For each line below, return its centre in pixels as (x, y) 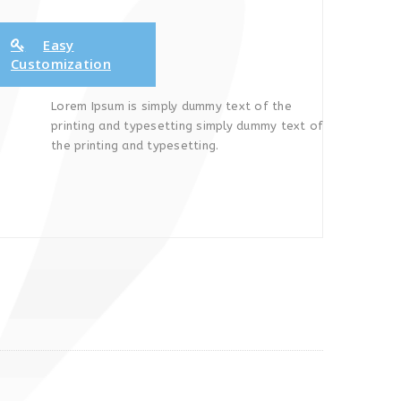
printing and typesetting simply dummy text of (188, 126)
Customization (61, 64)
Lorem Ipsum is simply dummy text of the (171, 106)
